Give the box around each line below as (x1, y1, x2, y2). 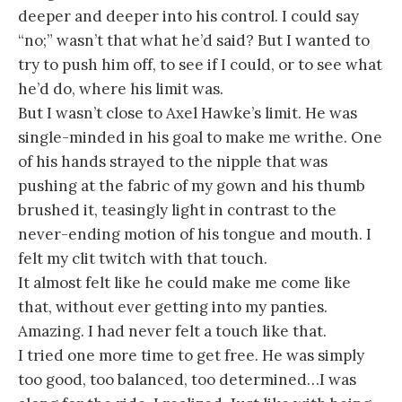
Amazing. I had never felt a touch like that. (18, 321, 327, 342)
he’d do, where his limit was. (18, 79, 223, 100)
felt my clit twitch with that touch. (18, 249, 267, 269)
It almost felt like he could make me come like (18, 273, 351, 293)
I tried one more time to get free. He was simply (18, 345, 364, 366)
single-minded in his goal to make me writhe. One (18, 127, 382, 148)
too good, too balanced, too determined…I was (18, 370, 356, 390)
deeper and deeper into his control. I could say (18, 6, 359, 27)
